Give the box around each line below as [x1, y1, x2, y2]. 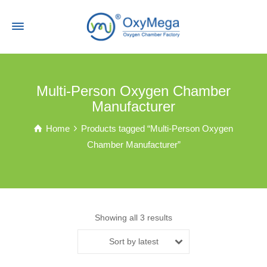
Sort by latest [108, 237, 159, 246]
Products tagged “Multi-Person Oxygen [81, 123, 233, 133]
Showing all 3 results [95, 213, 172, 222]
